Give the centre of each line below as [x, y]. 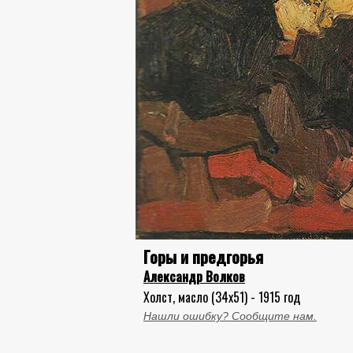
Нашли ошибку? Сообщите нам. [230, 316]
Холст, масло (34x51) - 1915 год [222, 297]
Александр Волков [194, 277]
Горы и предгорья [203, 256]
